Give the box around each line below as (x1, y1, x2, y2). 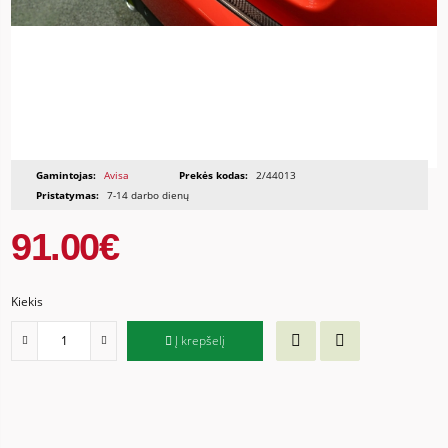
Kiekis (11, 292, 44, 310)
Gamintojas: (36, 167, 97, 182)
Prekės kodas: (179, 167, 249, 182)
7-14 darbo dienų (104, 187, 190, 202)
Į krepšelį (175, 332, 226, 350)
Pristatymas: (36, 187, 100, 202)
